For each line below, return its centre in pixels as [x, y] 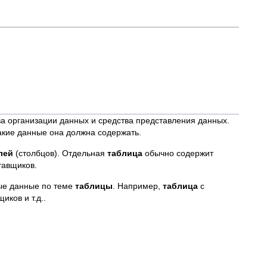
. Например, [138, 186]
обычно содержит [178, 153]
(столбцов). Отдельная [60, 153]
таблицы [94, 186]
